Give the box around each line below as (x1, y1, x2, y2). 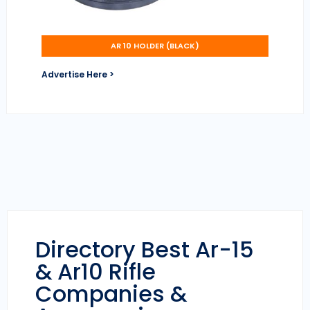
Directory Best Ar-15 (35, 234, 254, 266)
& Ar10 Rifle (35, 256, 156, 288)
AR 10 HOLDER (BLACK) (111, 40, 199, 52)
